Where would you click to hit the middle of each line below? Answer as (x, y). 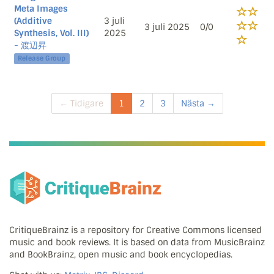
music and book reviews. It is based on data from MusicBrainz (137, 243)
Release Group (42, 58)
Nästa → (198, 103)
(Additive (33, 21)
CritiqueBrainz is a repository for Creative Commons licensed (135, 230)
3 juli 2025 (167, 27)
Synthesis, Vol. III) (51, 33)
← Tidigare (81, 103)
